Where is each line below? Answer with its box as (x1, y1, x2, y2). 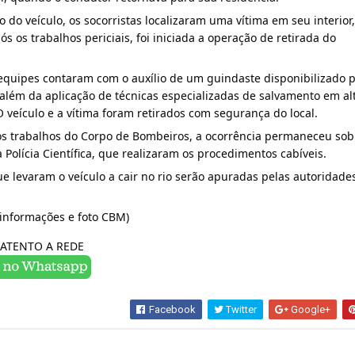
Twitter (223, 303, 258, 315)
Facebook (147, 303, 197, 315)
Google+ (288, 303, 331, 315)
